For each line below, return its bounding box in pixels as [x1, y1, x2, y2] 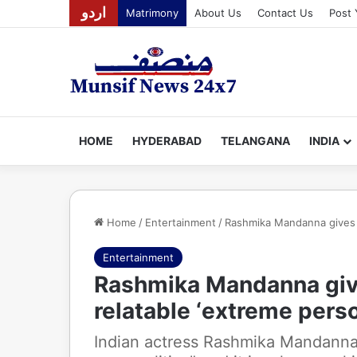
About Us [194, 6, 241, 19]
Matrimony [126, 6, 178, 19]
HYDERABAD [132, 134, 202, 147]
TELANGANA [221, 134, 290, 147]
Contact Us [257, 6, 313, 19]
